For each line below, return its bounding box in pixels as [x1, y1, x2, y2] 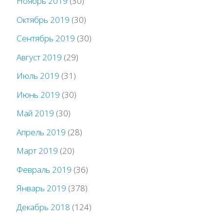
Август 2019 [17, 51, 62, 63]
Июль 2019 [17, 70, 60, 82]
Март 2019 [17, 145, 58, 157]
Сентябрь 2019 [17, 33, 75, 44]
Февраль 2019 [17, 163, 72, 175]
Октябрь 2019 [17, 14, 70, 25]
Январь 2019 [17, 182, 67, 194]
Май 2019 [17, 108, 54, 119]
